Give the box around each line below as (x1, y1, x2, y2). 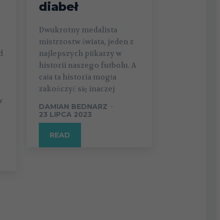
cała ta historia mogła (38, 72, 116, 82)
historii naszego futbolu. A (38, 60, 137, 71)
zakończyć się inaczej (38, 84, 115, 94)
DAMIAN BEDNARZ (38, 102, 108, 111)
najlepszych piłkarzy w (38, 49, 122, 59)
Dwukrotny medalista (38, 25, 117, 35)
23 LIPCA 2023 (38, 110, 92, 119)
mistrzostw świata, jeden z (38, 37, 134, 47)
